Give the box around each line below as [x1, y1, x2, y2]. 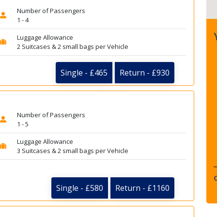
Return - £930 [120, 67, 170, 78]
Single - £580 [56, 183, 103, 194]
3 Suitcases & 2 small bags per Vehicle [16, 146, 128, 155]
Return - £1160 [115, 183, 170, 194]
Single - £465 [61, 67, 108, 78]
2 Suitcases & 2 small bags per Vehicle [16, 42, 128, 51]
